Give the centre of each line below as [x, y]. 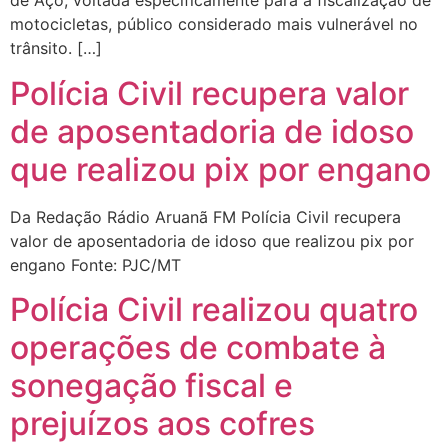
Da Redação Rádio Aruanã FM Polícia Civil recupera [205, 216]
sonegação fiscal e [151, 386]
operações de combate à [198, 348]
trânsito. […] [56, 48]
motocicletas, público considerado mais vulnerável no [214, 24]
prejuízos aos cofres [162, 424]
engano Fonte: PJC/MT [95, 264]
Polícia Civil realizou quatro [214, 310]
